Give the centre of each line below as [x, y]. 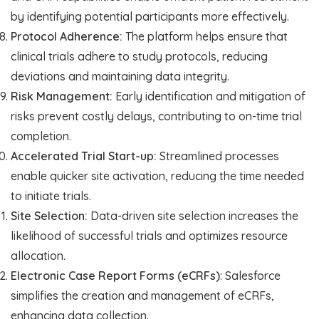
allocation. [38, 256]
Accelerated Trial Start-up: [84, 156]
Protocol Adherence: [67, 37]
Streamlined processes [218, 156]
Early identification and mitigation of [209, 96]
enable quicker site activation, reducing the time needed [157, 176]
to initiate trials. [51, 196]
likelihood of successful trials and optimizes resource [149, 236]
